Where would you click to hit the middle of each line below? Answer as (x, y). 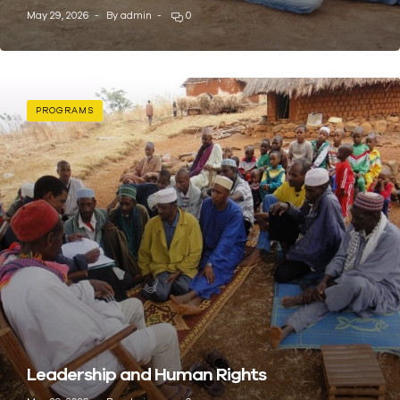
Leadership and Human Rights (148, 373)
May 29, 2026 (58, 16)
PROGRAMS (65, 111)
